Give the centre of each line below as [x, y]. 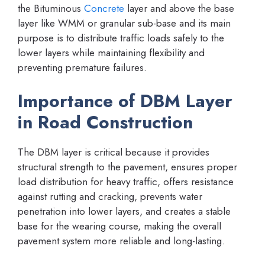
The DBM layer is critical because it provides [114, 152]
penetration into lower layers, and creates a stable [124, 211]
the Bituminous [51, 9]
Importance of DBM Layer [125, 101]
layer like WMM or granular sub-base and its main [124, 23]
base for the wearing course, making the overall [119, 226]
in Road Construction [105, 122]
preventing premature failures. [82, 68]
